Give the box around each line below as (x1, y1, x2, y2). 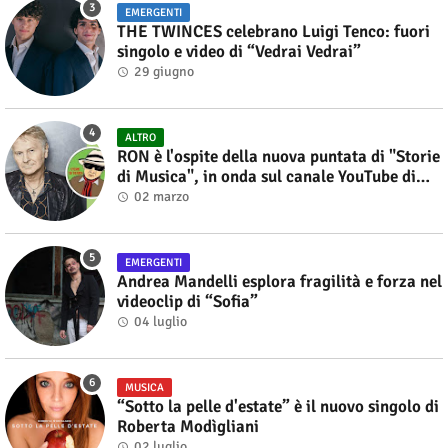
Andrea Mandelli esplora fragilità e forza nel (117, 270, 442, 292)
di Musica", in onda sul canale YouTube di (117, 165, 416, 187)
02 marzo (134, 187, 189, 205)
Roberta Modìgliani (117, 415, 259, 437)
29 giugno (134, 62, 194, 80)
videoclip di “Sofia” (117, 290, 258, 312)
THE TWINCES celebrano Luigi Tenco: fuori (117, 20, 430, 42)
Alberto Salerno (117, 185, 233, 207)
